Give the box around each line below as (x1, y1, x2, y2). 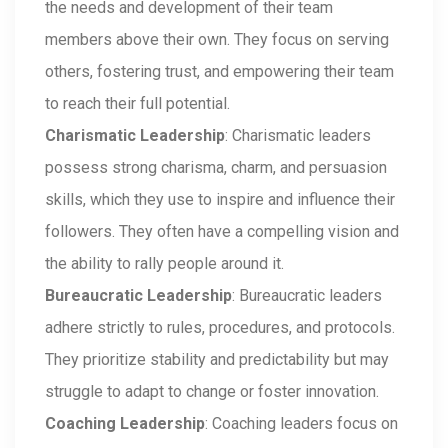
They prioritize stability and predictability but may (45, 350, 389, 369)
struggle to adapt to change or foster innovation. (45, 382, 379, 401)
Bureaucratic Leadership (45, 286, 232, 305)
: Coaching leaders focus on (205, 414, 398, 433)
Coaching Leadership (45, 414, 205, 433)
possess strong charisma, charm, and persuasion (45, 158, 387, 177)
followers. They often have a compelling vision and (45, 222, 399, 241)
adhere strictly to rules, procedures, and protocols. (45, 318, 395, 337)
